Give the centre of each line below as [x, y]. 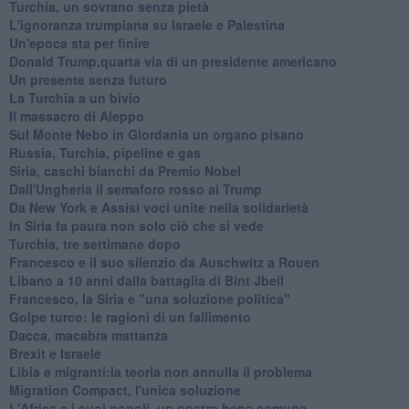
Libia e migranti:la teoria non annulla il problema [160, 371]
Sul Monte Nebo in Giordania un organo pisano [156, 134]
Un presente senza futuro [88, 79]
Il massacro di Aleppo [76, 115]
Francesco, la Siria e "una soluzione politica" [149, 298]
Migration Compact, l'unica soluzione [125, 389]
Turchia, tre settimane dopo [94, 243]
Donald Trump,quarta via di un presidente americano [173, 61]
